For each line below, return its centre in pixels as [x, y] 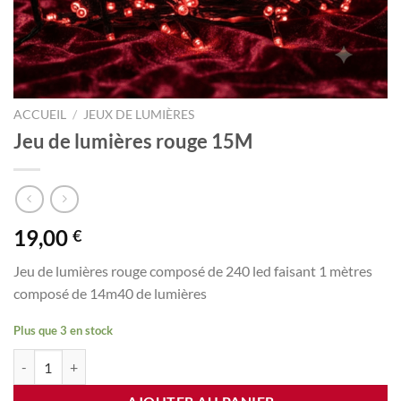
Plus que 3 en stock [63, 331]
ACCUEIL [40, 115]
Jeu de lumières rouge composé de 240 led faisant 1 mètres [193, 271]
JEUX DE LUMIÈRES [139, 115]
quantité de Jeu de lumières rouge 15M [120, 359]
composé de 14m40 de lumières [110, 294]
